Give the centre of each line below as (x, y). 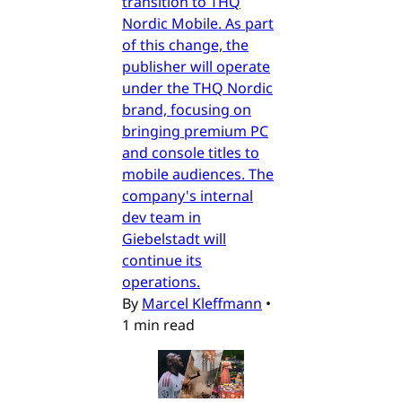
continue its (162, 261)
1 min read (158, 325)
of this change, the (185, 45)
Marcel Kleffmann (202, 304)
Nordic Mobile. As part (198, 24)
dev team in (162, 218)
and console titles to (191, 153)
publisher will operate (196, 67)
